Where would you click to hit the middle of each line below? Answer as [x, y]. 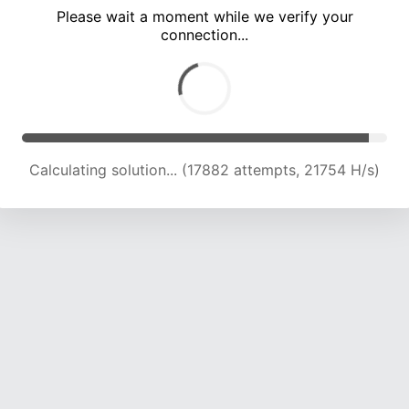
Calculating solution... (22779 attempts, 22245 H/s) [204, 170]
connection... [204, 35]
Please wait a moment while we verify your [204, 17]
